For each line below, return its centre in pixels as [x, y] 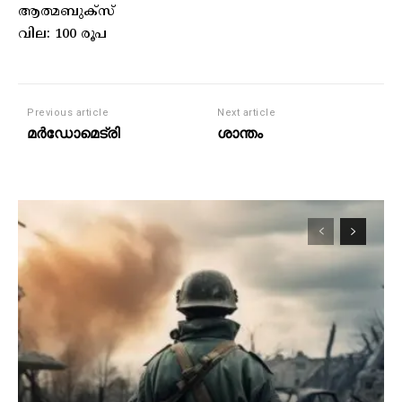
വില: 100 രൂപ [62, 34]
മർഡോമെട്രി [73, 133]
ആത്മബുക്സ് [66, 12]
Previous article [68, 112]
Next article [247, 112]
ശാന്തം [240, 133]
